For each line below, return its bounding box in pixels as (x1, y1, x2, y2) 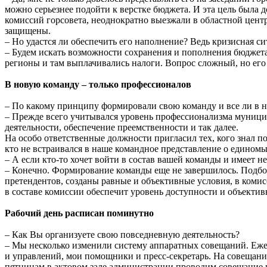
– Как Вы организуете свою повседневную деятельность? (5, 229, 240, 240)
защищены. (5, 25, 51, 36)
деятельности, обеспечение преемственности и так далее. (5, 122, 238, 132)
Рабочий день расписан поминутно (5, 207, 154, 218)
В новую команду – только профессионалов (5, 79, 191, 89)
